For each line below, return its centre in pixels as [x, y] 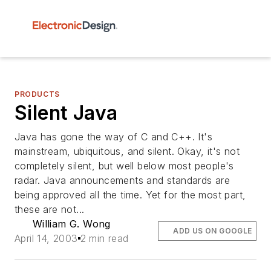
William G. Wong [71, 224]
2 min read [104, 238]
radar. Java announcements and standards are [122, 180]
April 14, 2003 [46, 238]
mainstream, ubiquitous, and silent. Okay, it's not [127, 151]
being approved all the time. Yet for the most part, [130, 195]
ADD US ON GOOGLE [213, 231]
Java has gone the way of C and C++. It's [113, 137]
